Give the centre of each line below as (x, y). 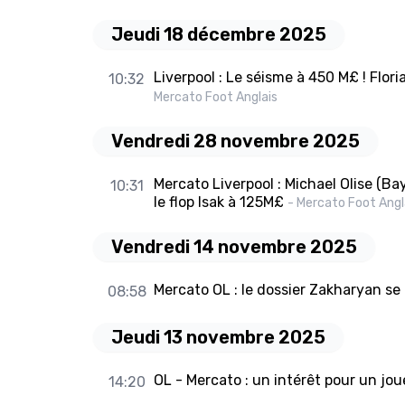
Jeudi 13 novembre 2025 (218, 338)
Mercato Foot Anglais (215, 98)
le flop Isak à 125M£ (218, 202)
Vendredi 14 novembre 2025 (234, 247)
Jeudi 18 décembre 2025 (219, 35)
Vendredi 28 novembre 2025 (235, 141)
